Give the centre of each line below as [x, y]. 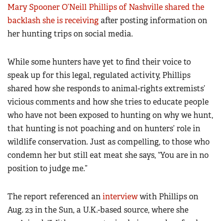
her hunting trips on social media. [70, 34]
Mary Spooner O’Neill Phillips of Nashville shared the [106, 7]
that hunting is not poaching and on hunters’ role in [104, 129]
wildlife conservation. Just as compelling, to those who [109, 142]
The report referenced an [55, 197]
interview [120, 197]
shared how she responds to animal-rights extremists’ [106, 89]
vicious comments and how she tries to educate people [108, 102]
